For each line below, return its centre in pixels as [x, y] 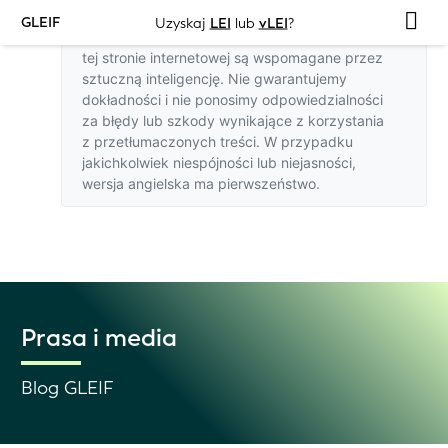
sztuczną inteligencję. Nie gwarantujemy [214, 78]
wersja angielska [136, 183]
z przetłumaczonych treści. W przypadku [217, 141]
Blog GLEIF [67, 388]
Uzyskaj [182, 22]
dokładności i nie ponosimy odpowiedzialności [232, 99]
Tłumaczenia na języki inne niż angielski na [248, 34]
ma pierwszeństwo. [255, 183]
